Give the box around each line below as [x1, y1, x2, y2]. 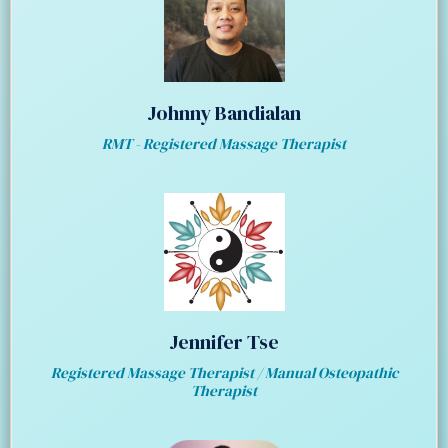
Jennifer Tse [169, 328, 279, 357]
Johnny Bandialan [147, 98, 301, 127]
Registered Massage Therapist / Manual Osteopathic [50, 362, 398, 384]
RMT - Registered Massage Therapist [102, 132, 346, 154]
